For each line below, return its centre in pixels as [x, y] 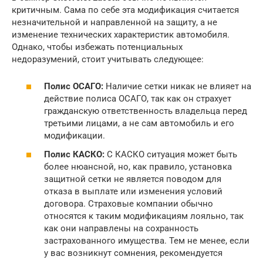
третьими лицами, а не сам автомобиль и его [139, 124]
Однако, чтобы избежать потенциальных [97, 47]
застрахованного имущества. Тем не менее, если [147, 240]
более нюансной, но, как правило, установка [138, 166]
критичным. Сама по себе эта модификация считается [125, 10]
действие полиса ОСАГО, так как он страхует [138, 99]
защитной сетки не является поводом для [133, 179]
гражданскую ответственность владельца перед [146, 111]
